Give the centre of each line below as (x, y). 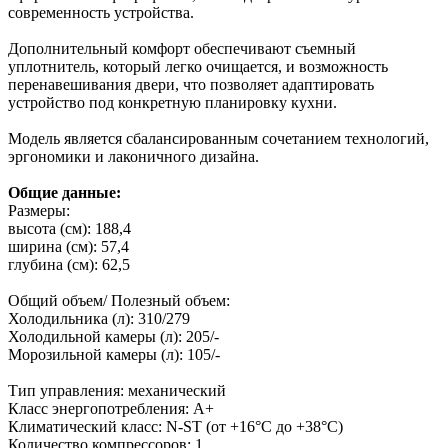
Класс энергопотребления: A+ (111, 408)
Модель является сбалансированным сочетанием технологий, (218, 138)
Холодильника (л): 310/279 (99, 318)
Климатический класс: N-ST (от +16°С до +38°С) (175, 426)
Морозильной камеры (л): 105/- (114, 354)
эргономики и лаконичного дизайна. (133, 156)
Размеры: (39, 210)
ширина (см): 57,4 (68, 246)
